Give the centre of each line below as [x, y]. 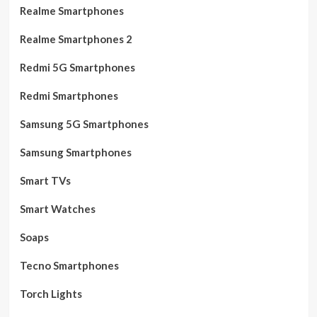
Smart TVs [45, 180]
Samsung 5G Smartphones [84, 124]
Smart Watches [57, 209]
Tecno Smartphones [69, 265]
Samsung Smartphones [75, 152]
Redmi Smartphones [69, 96]
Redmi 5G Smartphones [77, 67]
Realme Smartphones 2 [76, 39]
